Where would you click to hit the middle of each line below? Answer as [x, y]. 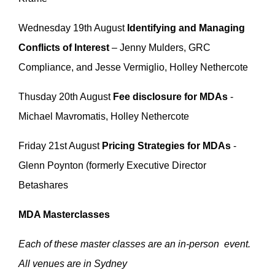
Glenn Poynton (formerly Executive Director [112, 165]
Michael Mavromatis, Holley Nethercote [104, 116]
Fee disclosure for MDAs [170, 96]
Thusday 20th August [66, 96]
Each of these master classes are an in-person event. [134, 244]
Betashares [43, 185]
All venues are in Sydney [73, 263]
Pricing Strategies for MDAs [168, 145]
